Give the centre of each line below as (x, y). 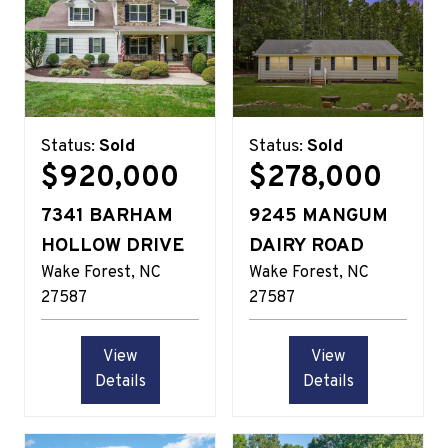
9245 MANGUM (318, 215)
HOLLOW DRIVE (112, 245)
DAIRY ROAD (306, 245)
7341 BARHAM (107, 215)
